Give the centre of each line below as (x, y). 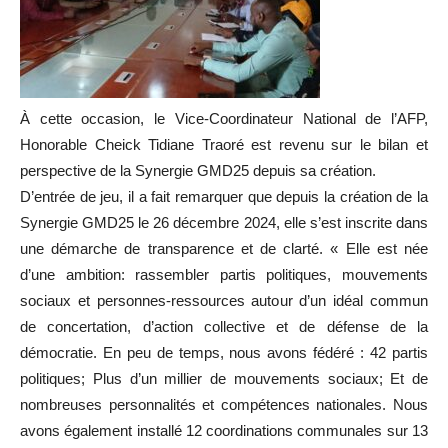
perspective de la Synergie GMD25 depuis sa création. (198, 170)
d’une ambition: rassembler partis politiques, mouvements (224, 274)
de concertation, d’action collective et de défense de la (224, 326)
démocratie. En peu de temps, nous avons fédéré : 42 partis (224, 352)
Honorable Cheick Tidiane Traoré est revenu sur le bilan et (224, 144)
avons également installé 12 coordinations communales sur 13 (224, 430)
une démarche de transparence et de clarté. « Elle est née (224, 248)
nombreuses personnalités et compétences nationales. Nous (224, 404)
